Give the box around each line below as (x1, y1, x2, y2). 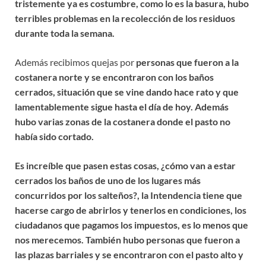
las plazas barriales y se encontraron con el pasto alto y (15, 248, 243, 260)
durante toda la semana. (15, 27, 115, 39)
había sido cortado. (15, 130, 94, 142)
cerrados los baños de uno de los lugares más (15, 174, 201, 186)
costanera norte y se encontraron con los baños (15, 71, 214, 83)
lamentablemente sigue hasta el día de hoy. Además (15, 100, 229, 112)
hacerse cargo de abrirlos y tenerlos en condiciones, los (15, 204, 246, 216)
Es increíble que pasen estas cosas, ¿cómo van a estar (15, 159, 236, 171)
